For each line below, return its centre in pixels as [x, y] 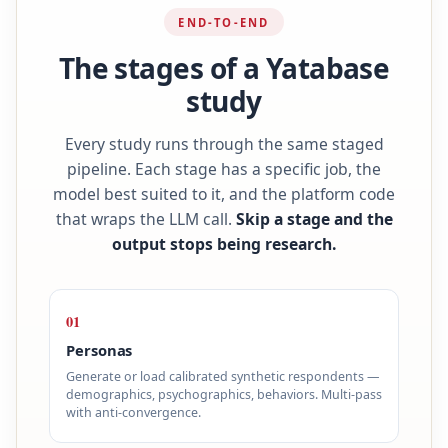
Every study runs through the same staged [224, 143]
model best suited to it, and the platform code [224, 193]
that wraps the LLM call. [145, 218]
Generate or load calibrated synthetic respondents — [222, 376]
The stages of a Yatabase [224, 68]
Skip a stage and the [314, 218]
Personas [99, 350]
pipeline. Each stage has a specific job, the [224, 168]
